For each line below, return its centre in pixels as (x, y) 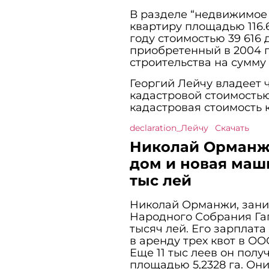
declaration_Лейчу (169, 128)
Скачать (232, 128)
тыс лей (160, 180)
